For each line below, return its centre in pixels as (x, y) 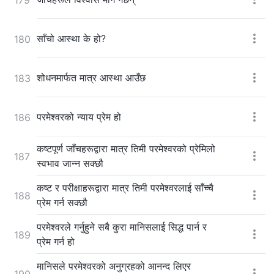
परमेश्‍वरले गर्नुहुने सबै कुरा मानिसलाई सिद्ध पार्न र (122, 227)
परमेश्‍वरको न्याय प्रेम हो (79, 117)
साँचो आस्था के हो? (71, 38)
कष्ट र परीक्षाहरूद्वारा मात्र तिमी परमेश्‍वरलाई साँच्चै (125, 187)
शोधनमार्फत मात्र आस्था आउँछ (91, 77)
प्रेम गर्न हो (56, 241)
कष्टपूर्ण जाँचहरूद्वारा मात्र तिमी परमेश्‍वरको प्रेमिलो (126, 148)
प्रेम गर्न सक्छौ (62, 202)
